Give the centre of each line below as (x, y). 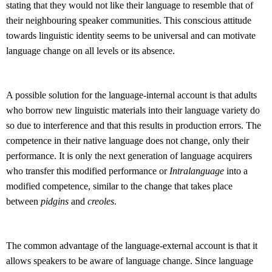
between (23, 202)
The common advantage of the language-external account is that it (132, 246)
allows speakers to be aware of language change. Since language (130, 261)
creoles (101, 202)
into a (236, 171)
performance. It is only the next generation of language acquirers (129, 156)
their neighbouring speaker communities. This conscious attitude (129, 21)
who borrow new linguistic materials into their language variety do (133, 110)
